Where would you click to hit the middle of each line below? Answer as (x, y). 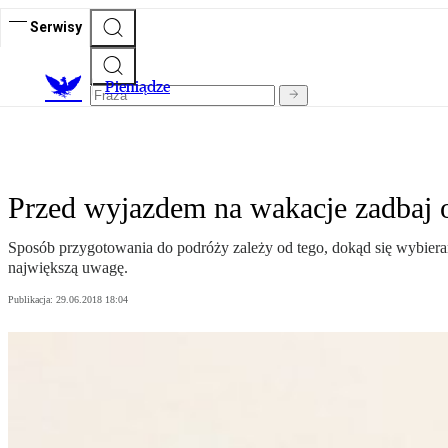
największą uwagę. (68, 268)
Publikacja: (32, 300)
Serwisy (56, 26)
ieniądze (142, 87)
